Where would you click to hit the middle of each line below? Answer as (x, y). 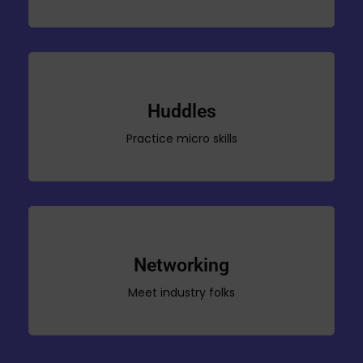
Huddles (181, 112)
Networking (181, 266)
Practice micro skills (181, 139)
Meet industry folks (181, 293)
